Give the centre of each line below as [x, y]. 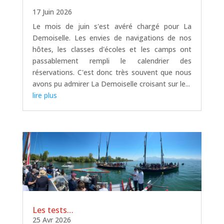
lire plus [44, 95]
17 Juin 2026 [52, 12]
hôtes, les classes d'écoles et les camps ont [112, 49]
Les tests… [53, 210]
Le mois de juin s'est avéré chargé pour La [112, 26]
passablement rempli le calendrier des [112, 61]
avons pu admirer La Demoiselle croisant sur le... [111, 84]
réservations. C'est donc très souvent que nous [112, 72]
